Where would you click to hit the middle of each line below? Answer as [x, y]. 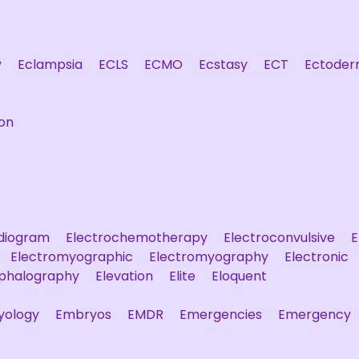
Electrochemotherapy [137, 238]
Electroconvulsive [279, 238]
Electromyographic [72, 257]
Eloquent [239, 276]
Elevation [124, 276]
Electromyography [209, 257]
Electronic [317, 257]
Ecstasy [223, 65]
